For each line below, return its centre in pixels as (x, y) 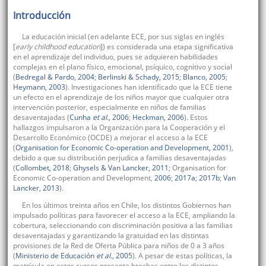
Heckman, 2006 (158, 118)
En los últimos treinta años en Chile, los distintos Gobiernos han (126, 205)
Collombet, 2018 (42, 168)
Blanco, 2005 (204, 77)
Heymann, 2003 (39, 87)
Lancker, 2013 (36, 188)
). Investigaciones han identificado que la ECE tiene (148, 87)
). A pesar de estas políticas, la (182, 256)
